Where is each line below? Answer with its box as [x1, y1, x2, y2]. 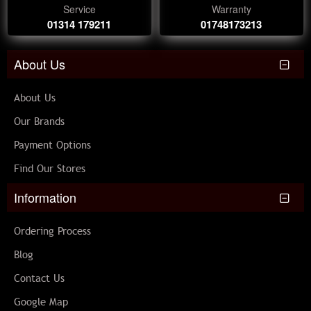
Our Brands [14, 115, 65, 128]
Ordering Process [14, 225, 91, 237]
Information [14, 188, 76, 206]
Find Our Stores [14, 162, 85, 175]
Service [62, 2, 96, 16]
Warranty [211, 2, 251, 16]
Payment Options [14, 139, 91, 151]
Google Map [14, 296, 68, 308]
